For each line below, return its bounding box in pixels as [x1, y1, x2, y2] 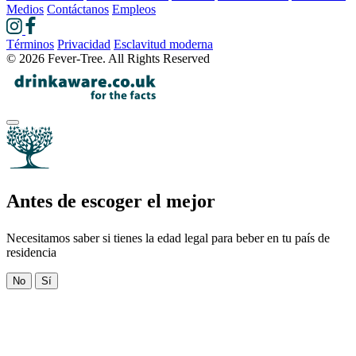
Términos [6, 37, 54, 51]
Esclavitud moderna [114, 37, 213, 51]
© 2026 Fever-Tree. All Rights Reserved [6, 51, 210, 65]
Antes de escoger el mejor [6, 190, 215, 211]
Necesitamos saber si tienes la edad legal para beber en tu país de [6, 230, 330, 245]
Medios [6, 2, 44, 16]
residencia [6, 245, 56, 259]
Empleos [112, 2, 156, 16]
